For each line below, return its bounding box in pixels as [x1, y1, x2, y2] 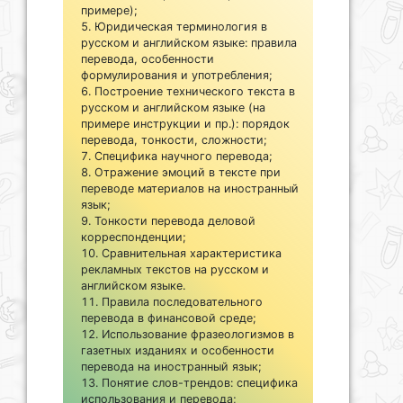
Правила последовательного [102, 294, 263, 309]
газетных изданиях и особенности [81, 343, 274, 357]
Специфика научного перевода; [94, 148, 273, 163]
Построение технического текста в [94, 84, 295, 98]
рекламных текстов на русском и [81, 262, 269, 276]
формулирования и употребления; [81, 67, 273, 82]
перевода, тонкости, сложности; [81, 132, 267, 147]
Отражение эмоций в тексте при [94, 165, 281, 179]
